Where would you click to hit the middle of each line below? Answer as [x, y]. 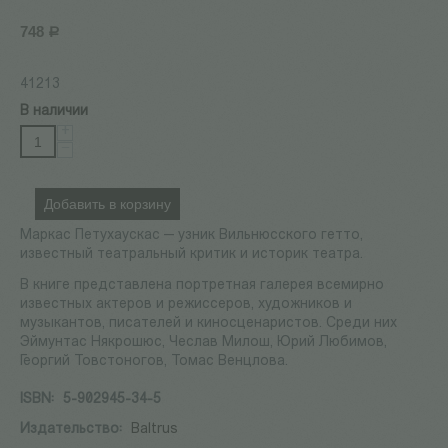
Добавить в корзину [107, 204]
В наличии [54, 112]
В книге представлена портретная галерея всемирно [202, 286]
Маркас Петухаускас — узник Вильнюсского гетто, [191, 236]
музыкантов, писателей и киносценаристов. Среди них [208, 324]
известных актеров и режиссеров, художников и [186, 305]
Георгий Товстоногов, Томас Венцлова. [154, 362]
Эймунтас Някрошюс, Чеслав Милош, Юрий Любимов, [203, 343]
